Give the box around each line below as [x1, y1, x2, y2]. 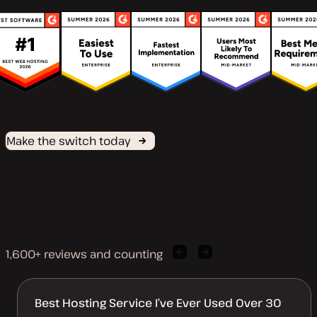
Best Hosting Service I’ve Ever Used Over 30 [35, 294, 282, 311]
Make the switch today [6, 132, 130, 149]
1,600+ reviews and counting [6, 246, 163, 262]
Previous [179, 250, 215, 262]
